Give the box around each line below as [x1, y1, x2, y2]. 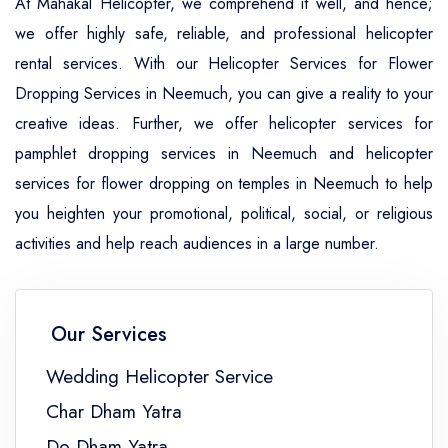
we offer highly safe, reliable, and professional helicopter [15, 22, 433, 45]
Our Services [51, 320, 167, 349]
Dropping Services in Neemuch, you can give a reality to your [15, 82, 433, 105]
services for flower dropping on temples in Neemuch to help [15, 172, 433, 195]
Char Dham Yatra [46, 398, 182, 425]
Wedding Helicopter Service [46, 363, 273, 390]
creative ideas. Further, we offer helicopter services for [15, 112, 433, 135]
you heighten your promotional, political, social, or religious [15, 202, 433, 225]
